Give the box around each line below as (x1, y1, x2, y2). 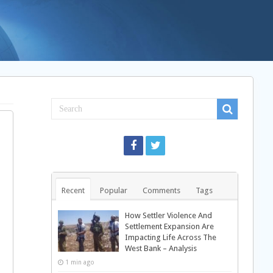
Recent (61, 186, 85, 195)
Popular (99, 186, 127, 195)
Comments (142, 186, 180, 195)
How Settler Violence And (124, 211, 212, 220)
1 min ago (65, 258, 94, 266)
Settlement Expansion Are (124, 222, 214, 231)
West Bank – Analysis (124, 244, 197, 253)
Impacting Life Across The (124, 233, 216, 242)
